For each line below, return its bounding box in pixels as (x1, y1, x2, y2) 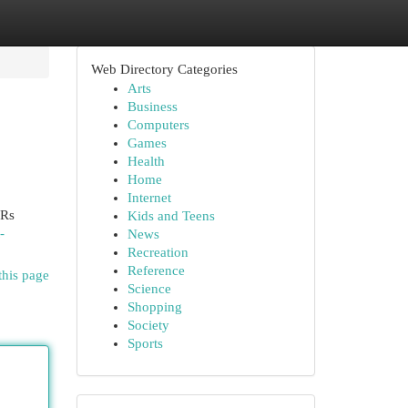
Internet (127, 190, 171, 205)
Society (127, 318, 169, 332)
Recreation (127, 245, 189, 260)
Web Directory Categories (90, 62, 238, 76)
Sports (127, 336, 163, 351)
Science (127, 281, 171, 296)
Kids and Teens (127, 209, 215, 223)
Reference (127, 263, 185, 278)
